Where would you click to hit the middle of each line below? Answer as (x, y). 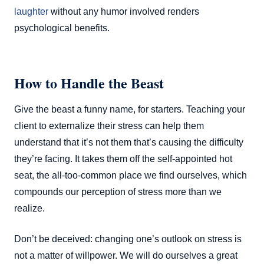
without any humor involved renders (124, 11)
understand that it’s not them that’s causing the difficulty (129, 142)
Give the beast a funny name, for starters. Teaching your (130, 109)
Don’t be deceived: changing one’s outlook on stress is (128, 239)
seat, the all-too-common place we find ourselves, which (131, 175)
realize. (29, 208)
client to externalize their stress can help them (109, 126)
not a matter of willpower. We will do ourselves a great (126, 255)
